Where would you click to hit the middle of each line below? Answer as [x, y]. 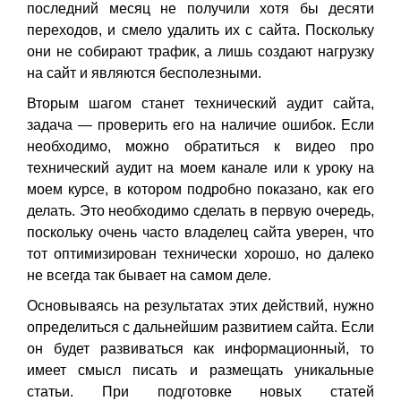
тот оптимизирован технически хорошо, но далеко [200, 254]
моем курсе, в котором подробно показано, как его [200, 190]
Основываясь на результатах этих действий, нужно [200, 306]
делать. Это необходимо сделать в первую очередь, [200, 211]
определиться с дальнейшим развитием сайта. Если [200, 328]
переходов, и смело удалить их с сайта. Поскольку [200, 30]
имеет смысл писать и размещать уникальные [200, 371]
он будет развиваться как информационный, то [200, 349]
